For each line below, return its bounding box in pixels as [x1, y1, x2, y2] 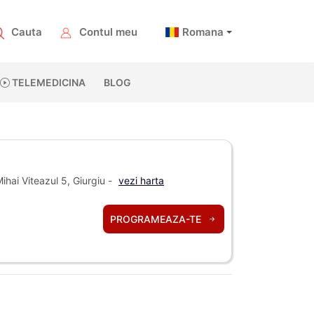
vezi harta [118, 174, 164, 186]
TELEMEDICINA [9, 76, 86, 88]
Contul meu [79, 25, 138, 39]
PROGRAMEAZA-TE [110, 212, 204, 225]
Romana [182, 25, 224, 39]
